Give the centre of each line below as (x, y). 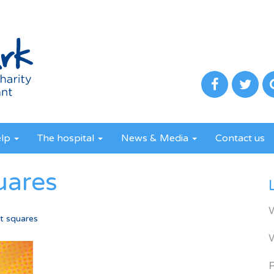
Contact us (240, 138)
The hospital (67, 138)
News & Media (156, 138)
